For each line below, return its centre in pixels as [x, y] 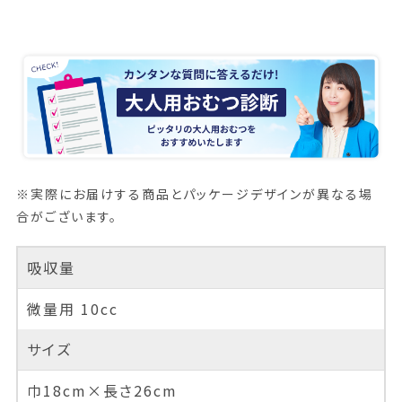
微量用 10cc [72, 309]
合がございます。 [66, 217]
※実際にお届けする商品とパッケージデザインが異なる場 [194, 194]
